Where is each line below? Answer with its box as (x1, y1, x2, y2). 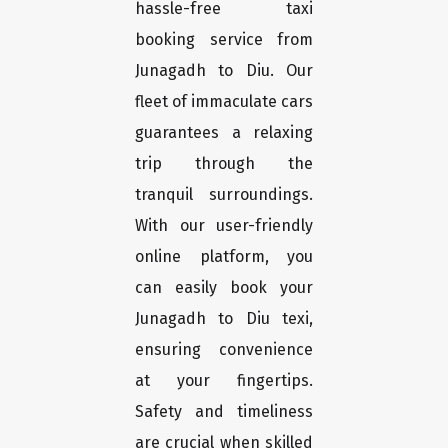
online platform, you (135, 247, 313, 267)
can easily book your (135, 278, 313, 298)
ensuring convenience (135, 340, 313, 360)
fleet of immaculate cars (135, 92, 313, 112)
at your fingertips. (135, 371, 313, 391)
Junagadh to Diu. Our (135, 61, 313, 81)
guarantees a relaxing (135, 123, 313, 143)
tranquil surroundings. (135, 185, 313, 205)
